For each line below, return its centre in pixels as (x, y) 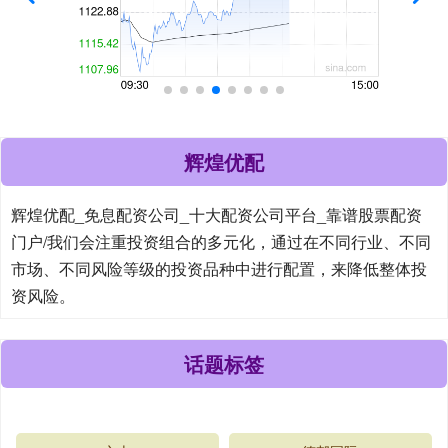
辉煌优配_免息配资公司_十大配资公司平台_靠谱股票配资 (216, 214)
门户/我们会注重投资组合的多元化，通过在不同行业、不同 (221, 241)
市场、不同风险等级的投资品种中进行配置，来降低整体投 (219, 268)
